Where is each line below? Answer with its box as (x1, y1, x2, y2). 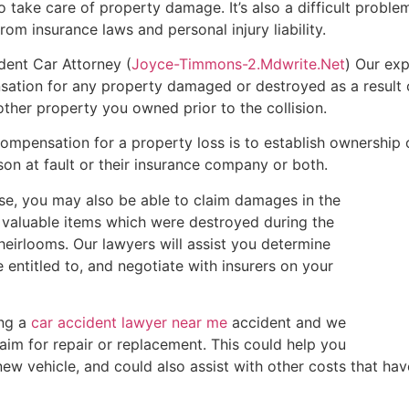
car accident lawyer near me (31, 313, 227, 332)
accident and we (227, 313, 346, 332)
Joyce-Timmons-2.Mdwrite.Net (131, 55, 345, 74)
